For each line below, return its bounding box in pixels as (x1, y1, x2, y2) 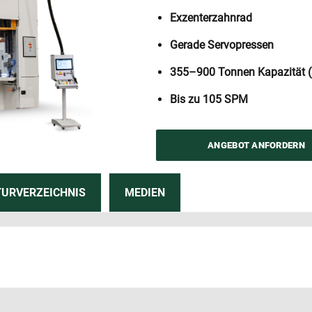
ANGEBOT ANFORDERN (208, 140, 305, 150)
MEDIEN (125, 185, 165, 199)
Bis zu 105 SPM (170, 93, 248, 106)
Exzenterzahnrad (170, 11, 252, 24)
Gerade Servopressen (170, 38, 274, 52)
